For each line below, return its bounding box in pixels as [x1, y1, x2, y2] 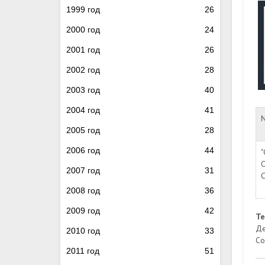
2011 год [66, 246, 99, 256]
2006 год [66, 146, 100, 155]
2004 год [66, 105, 100, 115]
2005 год [66, 125, 100, 135]
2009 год [66, 206, 100, 215]
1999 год [66, 5, 100, 14]
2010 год [66, 226, 100, 235]
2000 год [66, 25, 100, 34]
